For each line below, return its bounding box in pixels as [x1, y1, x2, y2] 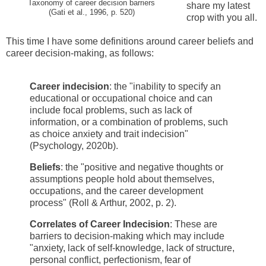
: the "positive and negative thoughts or [61, 161, 223, 172]
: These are [170, 218, 217, 229]
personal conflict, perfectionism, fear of [30, 254, 191, 265]
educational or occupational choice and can [30, 93, 213, 104]
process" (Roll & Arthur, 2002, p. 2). [30, 197, 176, 208]
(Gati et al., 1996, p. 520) [48, 8, 135, 17]
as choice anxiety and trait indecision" [30, 129, 188, 140]
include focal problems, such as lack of [30, 105, 192, 116]
